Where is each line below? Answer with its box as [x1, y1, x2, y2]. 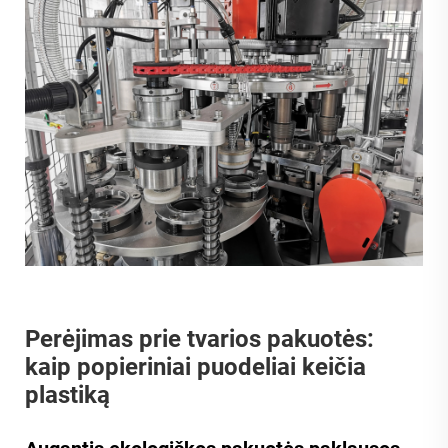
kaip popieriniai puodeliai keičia [25, 353, 366, 382]
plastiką [25, 381, 110, 410]
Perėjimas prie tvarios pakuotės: [25, 325, 374, 354]
